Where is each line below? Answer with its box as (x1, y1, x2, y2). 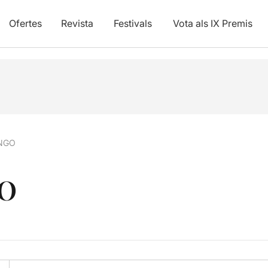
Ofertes (8, 17, 42, 29)
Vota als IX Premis (172, 17, 252, 29)
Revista (60, 17, 93, 29)
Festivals (113, 17, 152, 29)
